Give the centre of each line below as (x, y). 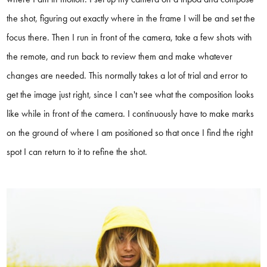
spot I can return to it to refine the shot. (77, 151)
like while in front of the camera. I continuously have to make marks (131, 113)
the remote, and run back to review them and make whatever (120, 56)
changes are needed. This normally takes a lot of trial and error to (127, 75)
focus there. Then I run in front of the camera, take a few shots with (130, 37)
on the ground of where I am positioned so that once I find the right (130, 132)
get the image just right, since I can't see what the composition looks (131, 94)
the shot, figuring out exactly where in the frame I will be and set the (131, 18)
